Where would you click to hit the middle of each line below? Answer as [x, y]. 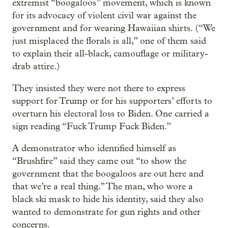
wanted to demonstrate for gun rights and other [106, 212]
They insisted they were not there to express [99, 89]
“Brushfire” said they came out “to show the [99, 161]
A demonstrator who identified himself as [94, 149]
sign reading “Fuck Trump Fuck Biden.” [92, 127]
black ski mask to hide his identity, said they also [108, 199]
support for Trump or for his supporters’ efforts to [112, 101]
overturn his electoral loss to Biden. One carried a [111, 114]
